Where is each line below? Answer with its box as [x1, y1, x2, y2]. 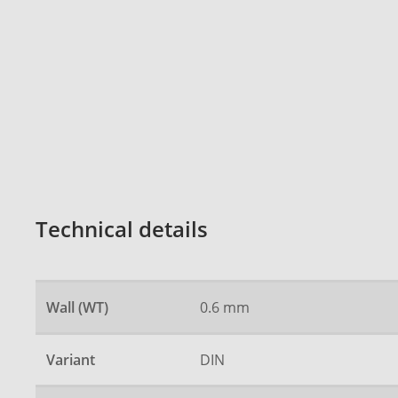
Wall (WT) [46, 298, 108, 318]
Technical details [36, 215, 208, 244]
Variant [46, 350, 95, 370]
